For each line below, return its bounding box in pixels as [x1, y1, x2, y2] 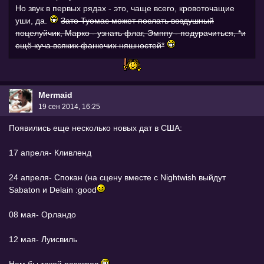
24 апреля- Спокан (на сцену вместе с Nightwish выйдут [9, 172, 226, 182]
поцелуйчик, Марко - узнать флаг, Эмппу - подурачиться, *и [15, 28, 246, 38]
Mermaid [38, 90, 72, 100]
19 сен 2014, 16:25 [38, 103, 100, 111]
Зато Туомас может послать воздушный [61, 15, 214, 25]
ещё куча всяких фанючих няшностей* [15, 40, 164, 50]
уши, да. [15, 15, 49, 25]
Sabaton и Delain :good [9, 184, 97, 194]
